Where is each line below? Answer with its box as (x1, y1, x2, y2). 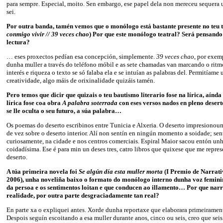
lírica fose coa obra (6, 99, 62, 107)
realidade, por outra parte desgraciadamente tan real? (6, 191, 159, 199)
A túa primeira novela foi (6, 167, 79, 175)
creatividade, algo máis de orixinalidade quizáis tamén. (6, 76, 155, 84)
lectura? (6, 38, 30, 46)
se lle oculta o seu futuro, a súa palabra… (6, 107, 121, 114)
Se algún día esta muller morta (79, 167, 163, 175)
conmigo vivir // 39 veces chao (6, 30, 89, 38)
